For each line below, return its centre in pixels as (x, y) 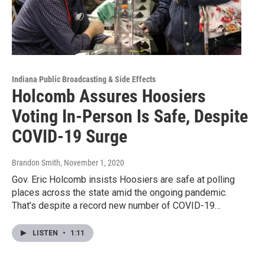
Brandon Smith (36, 163)
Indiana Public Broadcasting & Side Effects (84, 80)
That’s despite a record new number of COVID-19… (116, 206)
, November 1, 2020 (92, 163)
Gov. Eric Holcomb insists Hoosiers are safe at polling (123, 180)
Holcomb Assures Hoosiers (109, 96)
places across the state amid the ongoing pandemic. (119, 193)
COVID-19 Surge (70, 137)
